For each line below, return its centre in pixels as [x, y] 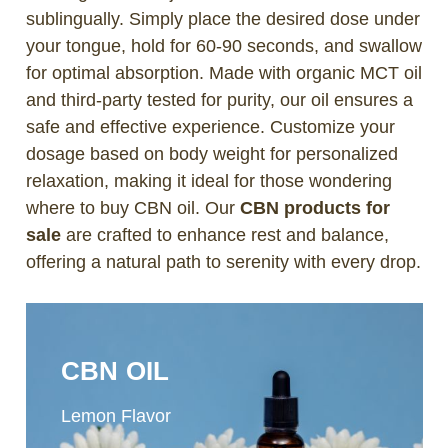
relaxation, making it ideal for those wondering [208, 180]
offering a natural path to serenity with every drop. [223, 261]
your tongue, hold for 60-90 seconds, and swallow [223, 45]
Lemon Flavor [115, 415]
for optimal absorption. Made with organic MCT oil [223, 72]
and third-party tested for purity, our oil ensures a [219, 99]
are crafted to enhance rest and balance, [224, 234]
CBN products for [314, 207]
